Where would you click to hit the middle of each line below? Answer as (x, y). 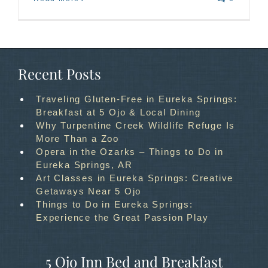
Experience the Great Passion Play (122, 217)
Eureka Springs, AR (84, 165)
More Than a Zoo (78, 138)
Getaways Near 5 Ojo (89, 191)
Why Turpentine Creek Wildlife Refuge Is (136, 125)
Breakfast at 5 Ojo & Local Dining (118, 112)
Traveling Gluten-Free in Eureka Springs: (137, 99)
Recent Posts (60, 74)
